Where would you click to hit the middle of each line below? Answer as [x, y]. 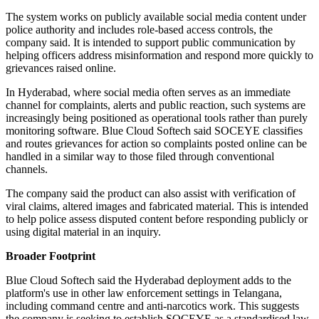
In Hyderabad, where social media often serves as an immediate [148, 93]
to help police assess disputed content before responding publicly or [157, 219]
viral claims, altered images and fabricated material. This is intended [157, 206]
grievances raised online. [61, 68]
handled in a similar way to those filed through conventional [140, 157]
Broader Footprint [51, 256]
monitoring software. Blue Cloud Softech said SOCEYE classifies [154, 131]
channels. [27, 169]
